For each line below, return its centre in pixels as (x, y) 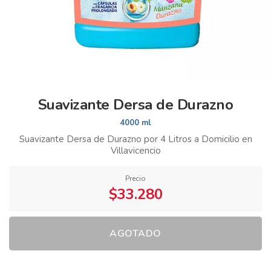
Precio (135, 178)
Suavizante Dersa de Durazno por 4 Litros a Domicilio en (135, 139)
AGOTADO (135, 233)
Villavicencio (135, 151)
